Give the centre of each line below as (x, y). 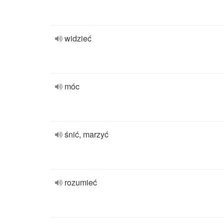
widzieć (78, 38)
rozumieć (81, 182)
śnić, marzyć (86, 134)
